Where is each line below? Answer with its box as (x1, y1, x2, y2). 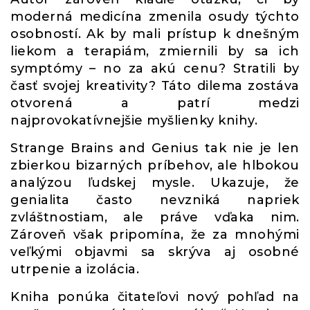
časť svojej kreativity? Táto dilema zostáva (10, 78, 300, 93)
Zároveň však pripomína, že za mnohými (10, 227, 300, 242)
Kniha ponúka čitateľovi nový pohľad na (10, 289, 300, 304)
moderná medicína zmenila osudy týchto (10, 9, 300, 24)
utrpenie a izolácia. (10, 262, 140, 277)
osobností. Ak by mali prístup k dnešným (10, 26, 300, 42)
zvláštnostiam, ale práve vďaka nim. (10, 210, 300, 225)
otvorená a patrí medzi (10, 95, 300, 111)
